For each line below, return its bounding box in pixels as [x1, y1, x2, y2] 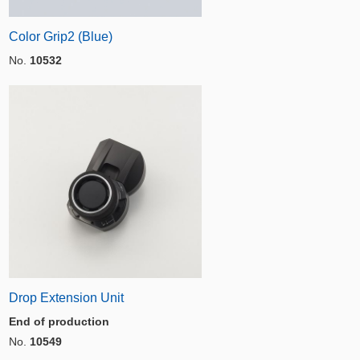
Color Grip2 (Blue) [9, 30, 112, 43]
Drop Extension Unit [9, 291, 124, 305]
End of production [9, 315, 109, 328]
